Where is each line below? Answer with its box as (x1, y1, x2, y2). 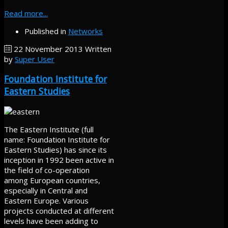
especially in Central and (4, 185, 88, 195)
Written (85, 43, 111, 54)
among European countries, (4, 175, 100, 185)
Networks (68, 25, 103, 36)
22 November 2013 (12, 43, 85, 54)
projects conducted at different (4, 205, 114, 216)
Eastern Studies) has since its (4, 144, 107, 155)
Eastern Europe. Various (4, 195, 89, 206)
